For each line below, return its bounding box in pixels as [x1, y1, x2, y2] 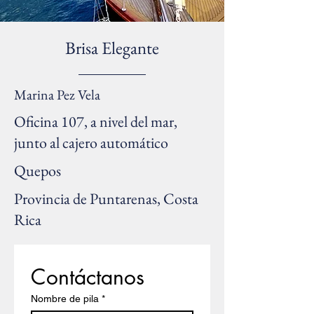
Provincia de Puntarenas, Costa [14, 189, 198, 209]
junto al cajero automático [14, 132, 168, 153]
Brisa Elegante [65, 36, 159, 59]
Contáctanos [31, 263, 144, 291]
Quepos [14, 161, 61, 181]
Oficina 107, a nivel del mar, [14, 111, 177, 132]
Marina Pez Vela [14, 86, 100, 104]
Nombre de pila [31, 293, 99, 304]
